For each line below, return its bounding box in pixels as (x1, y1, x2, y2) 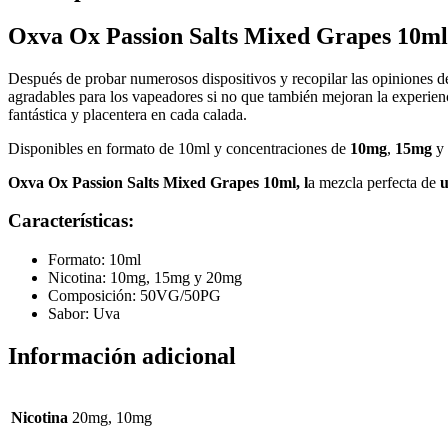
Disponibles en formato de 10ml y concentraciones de (8, 139, 350, 157)
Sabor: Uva (48, 304, 120, 322)
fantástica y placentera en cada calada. (8, 105, 247, 123)
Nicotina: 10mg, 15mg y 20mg (48, 268, 242, 286)
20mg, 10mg (72, 408, 152, 426)
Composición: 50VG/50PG (48, 286, 221, 304)
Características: (8, 210, 134, 232)
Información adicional (8, 342, 236, 369)
